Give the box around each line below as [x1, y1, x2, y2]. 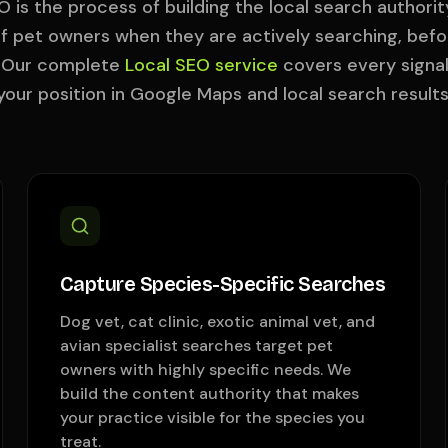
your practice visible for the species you [59, 407, 365, 428]
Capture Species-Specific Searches [59, 272, 386, 296]
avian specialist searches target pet [59, 335, 333, 356]
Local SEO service [125, 53, 278, 77]
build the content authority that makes [59, 383, 359, 404]
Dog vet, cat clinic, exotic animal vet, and [59, 311, 375, 332]
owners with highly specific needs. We [59, 359, 351, 380]
